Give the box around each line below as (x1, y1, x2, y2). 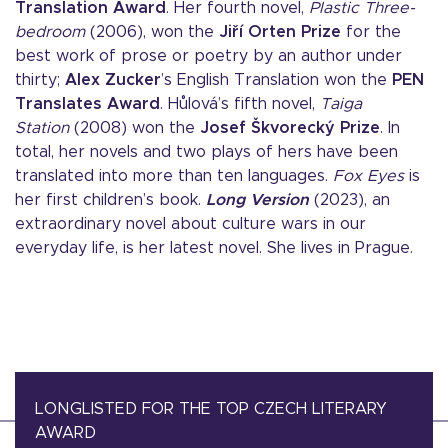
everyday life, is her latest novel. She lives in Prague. (15, 240, 413, 256)
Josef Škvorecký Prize (200, 120, 380, 136)
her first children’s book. (15, 192, 206, 208)
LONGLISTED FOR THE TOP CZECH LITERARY (35, 401, 387, 417)
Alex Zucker (65, 72, 161, 88)
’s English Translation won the (161, 72, 392, 88)
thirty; (15, 72, 65, 88)
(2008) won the (69, 120, 200, 136)
